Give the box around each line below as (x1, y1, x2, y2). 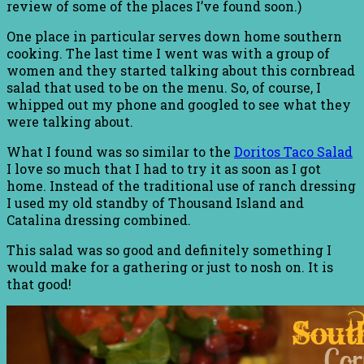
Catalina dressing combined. (6, 210, 191, 228)
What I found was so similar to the (6, 142, 234, 160)
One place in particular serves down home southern (6, 27, 342, 45)
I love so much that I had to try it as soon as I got (6, 159, 321, 177)
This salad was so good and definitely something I (6, 240, 331, 258)
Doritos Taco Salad (234, 142, 353, 160)
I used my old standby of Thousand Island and (6, 193, 304, 211)
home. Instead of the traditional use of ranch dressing (6, 176, 356, 194)
